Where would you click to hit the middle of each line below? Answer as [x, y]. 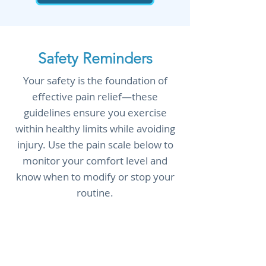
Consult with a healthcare [95, 224]
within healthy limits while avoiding [95, 129]
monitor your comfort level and [95, 161]
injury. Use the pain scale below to [95, 145]
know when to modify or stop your [95, 177]
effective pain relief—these [95, 96]
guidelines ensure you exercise [95, 113]
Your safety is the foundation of [95, 80]
